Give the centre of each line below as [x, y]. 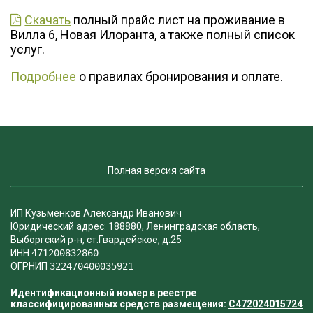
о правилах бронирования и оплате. [180, 76]
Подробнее [43, 76]
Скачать [48, 20]
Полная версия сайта [156, 170]
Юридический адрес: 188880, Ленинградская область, [135, 226]
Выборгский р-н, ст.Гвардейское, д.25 [96, 240]
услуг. [28, 49]
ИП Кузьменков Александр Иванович [96, 213]
